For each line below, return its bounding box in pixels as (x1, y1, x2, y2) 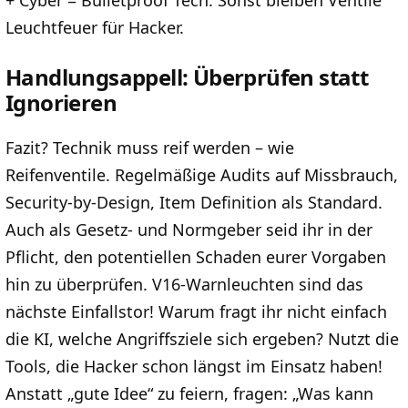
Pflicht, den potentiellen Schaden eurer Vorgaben (5, 246, 386, 269)
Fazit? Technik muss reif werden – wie (5, 137, 294, 159)
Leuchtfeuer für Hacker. (5, 16, 184, 39)
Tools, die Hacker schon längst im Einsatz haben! (5, 355, 382, 378)
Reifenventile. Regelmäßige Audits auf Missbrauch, (5, 164, 398, 187)
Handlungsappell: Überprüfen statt (5, 62, 369, 93)
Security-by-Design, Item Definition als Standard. (5, 191, 382, 214)
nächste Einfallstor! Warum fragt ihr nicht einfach (5, 301, 387, 323)
